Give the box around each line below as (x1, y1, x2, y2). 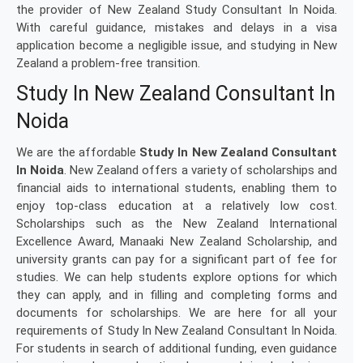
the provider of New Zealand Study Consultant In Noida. (16, 2, 337, 17)
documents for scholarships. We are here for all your (16, 305, 337, 320)
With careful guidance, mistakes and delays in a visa (16, 20, 337, 35)
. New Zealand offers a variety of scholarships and (64, 163, 338, 177)
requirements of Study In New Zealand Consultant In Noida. (16, 323, 337, 338)
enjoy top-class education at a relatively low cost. (16, 199, 337, 213)
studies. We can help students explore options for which (16, 270, 337, 284)
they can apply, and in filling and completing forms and (16, 288, 337, 302)
